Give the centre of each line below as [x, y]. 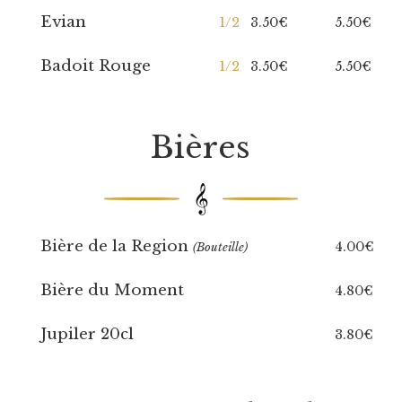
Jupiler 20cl [87, 334]
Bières [201, 147]
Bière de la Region [116, 246]
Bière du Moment [112, 290]
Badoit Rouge [95, 66]
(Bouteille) [220, 247]
